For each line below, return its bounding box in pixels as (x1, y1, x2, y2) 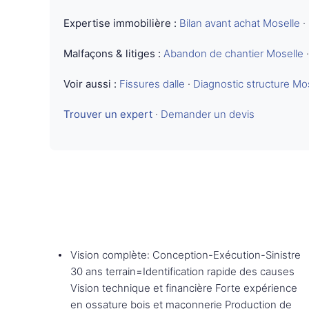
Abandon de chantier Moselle (163, 47, 303, 60)
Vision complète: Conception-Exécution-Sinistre (70, 248, 301, 261)
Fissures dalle (119, 77, 185, 90)
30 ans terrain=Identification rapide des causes (70, 265, 295, 278)
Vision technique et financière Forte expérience (70, 281, 297, 295)
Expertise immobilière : (63, 17, 177, 30)
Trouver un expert (63, 108, 152, 121)
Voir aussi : (63, 77, 117, 90)
